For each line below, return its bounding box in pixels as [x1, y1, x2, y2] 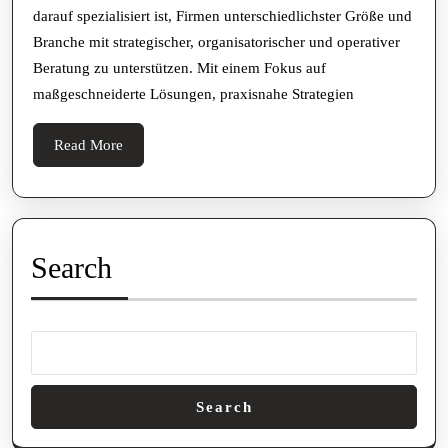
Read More [54, 137, 123, 154]
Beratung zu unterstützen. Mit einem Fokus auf [33, 60, 326, 77]
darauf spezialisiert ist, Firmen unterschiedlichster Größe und [33, 8, 412, 25]
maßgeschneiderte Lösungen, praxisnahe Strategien [33, 86, 354, 103]
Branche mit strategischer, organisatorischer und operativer [33, 34, 400, 51]
